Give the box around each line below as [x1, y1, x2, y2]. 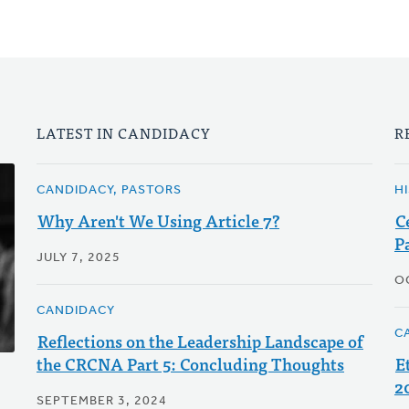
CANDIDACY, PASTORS [36, 184, 182, 197]
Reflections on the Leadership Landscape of [37, 328, 363, 354]
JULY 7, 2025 [36, 251, 121, 265]
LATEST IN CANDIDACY [36, 121, 211, 144]
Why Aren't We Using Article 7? [37, 207, 279, 234]
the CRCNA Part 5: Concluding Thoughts [36, 351, 344, 377]
